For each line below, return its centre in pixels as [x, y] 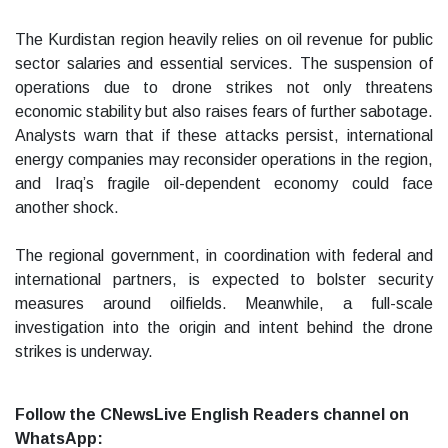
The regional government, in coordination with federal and [224, 256]
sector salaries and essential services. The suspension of [224, 64]
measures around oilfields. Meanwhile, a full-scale [224, 304]
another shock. [67, 208]
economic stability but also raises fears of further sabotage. [224, 112]
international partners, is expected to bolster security [224, 280]
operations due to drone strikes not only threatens [224, 88]
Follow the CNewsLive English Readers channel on [212, 415]
